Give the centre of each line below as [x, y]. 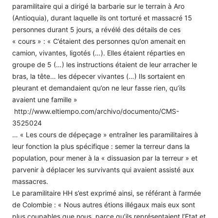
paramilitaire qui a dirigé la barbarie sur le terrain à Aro [98, 6]
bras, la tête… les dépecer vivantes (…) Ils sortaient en [99, 76]
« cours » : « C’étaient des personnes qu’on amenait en [99, 41]
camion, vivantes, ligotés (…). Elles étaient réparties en [99, 53]
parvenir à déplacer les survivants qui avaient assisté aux [103, 169]
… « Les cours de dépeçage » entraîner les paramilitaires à [105, 134]
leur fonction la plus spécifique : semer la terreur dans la [101, 146]
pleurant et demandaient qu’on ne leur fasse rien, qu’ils [99, 88]
